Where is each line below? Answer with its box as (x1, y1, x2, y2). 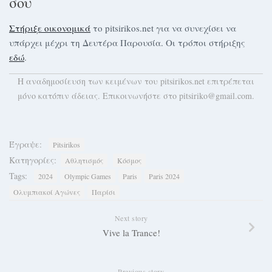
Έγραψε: (9, 138, 42, 150)
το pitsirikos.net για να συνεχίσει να (90, 22, 236, 34)
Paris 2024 (149, 171, 180, 181)
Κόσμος (117, 155, 141, 165)
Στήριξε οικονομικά (9, 22, 90, 34)
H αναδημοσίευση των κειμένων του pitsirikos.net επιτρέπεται (18, 75, 254, 87)
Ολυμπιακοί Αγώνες (13, 187, 80, 197)
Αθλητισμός (65, 155, 103, 165)
